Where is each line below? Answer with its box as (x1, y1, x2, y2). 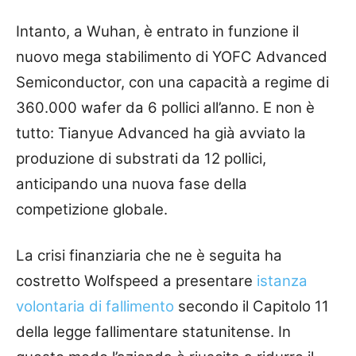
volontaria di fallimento (16, 296, 174, 315)
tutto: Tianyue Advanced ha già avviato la (16, 123, 306, 142)
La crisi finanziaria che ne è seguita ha (16, 246, 282, 265)
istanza (257, 271, 308, 290)
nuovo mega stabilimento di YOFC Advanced (16, 47, 327, 66)
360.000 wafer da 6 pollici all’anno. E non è (16, 98, 315, 117)
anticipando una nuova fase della (16, 174, 247, 193)
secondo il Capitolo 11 (174, 296, 329, 315)
